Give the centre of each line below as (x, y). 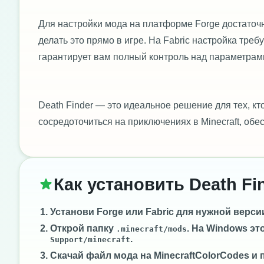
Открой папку (83, 228)
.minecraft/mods (151, 229)
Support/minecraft (90, 239)
